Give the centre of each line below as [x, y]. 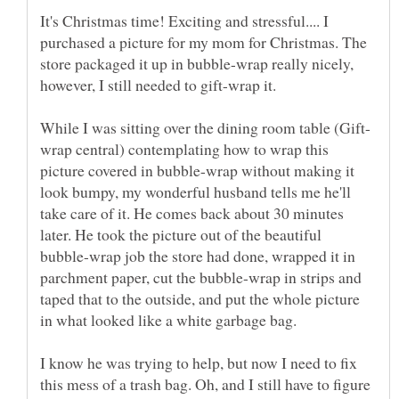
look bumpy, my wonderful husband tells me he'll [195, 191]
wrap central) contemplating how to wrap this [184, 148]
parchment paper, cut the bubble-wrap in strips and [201, 277]
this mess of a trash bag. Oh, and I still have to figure [205, 383]
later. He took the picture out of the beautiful [181, 234]
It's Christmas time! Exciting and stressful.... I [184, 20]
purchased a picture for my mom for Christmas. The [204, 41]
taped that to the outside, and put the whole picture [200, 298]
